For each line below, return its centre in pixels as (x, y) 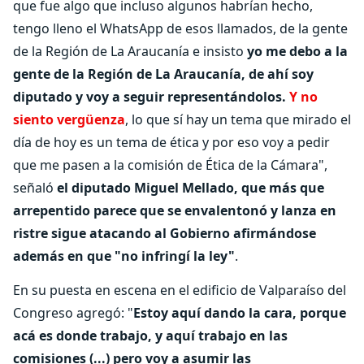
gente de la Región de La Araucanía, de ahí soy (163, 74)
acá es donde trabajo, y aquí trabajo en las (150, 336)
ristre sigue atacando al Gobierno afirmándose (165, 233)
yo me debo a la (297, 51)
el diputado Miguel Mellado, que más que (191, 188)
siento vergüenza (69, 119)
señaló (35, 188)
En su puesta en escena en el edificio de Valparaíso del (180, 290)
